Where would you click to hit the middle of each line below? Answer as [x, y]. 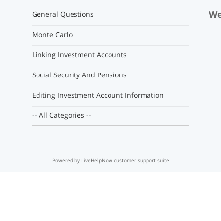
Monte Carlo [52, 34]
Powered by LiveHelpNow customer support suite [110, 160]
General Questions [63, 14]
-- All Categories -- [61, 115]
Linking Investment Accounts [79, 55]
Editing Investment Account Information [98, 95]
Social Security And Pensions [79, 75]
